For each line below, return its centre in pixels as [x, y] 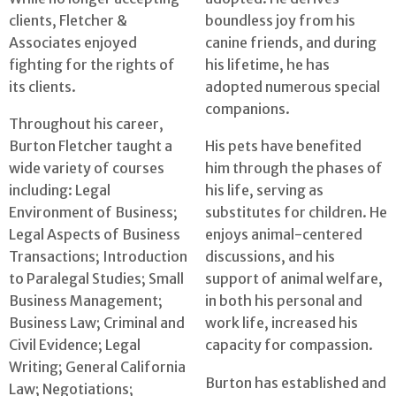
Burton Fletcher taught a [91, 146]
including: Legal [60, 190]
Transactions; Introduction [98, 257]
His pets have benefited [283, 146]
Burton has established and [296, 382]
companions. [247, 108]
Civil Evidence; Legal [75, 345]
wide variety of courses [87, 168]
